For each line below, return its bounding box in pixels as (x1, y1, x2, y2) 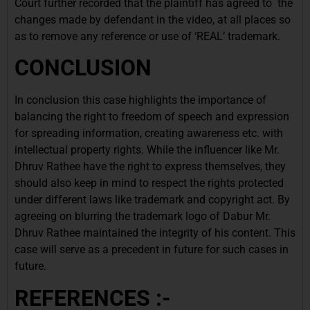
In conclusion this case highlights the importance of (15, 93, 266, 107)
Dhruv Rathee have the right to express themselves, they (15, 160, 286, 174)
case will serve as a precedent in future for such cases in (15, 243, 289, 257)
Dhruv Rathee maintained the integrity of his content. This (15, 226, 295, 240)
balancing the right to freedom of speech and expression (15, 110, 289, 124)
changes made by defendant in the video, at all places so (15, 13, 291, 27)
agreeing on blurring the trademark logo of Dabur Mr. (15, 210, 271, 224)
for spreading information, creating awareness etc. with (15, 127, 283, 140)
